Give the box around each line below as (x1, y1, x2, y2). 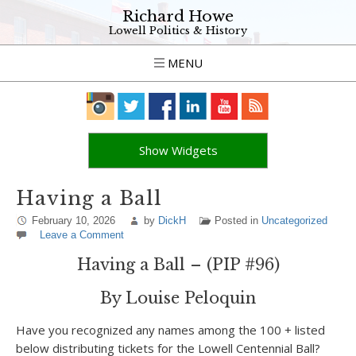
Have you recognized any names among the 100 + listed (16, 322, 325, 338)
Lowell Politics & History (109, 24, 247, 37)
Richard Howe (122, 7, 234, 25)
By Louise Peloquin (100, 288, 256, 308)
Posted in (215, 215, 261, 226)
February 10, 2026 (32, 215, 115, 226)
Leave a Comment (40, 229, 124, 241)
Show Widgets (138, 142, 218, 158)
